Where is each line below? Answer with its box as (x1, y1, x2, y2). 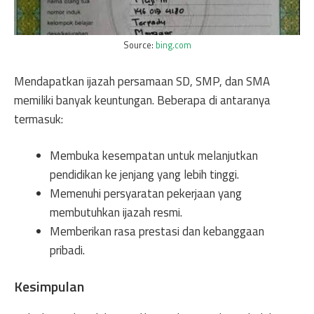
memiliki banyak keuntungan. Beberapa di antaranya (14, 90, 271, 109)
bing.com (155, 39, 191, 52)
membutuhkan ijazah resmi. (50, 203, 182, 221)
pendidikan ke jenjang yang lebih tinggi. (50, 165, 239, 184)
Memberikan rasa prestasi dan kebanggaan (50, 222, 264, 240)
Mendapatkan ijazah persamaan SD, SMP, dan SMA (14, 71, 270, 90)
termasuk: (14, 109, 63, 128)
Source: (123, 39, 156, 52)
